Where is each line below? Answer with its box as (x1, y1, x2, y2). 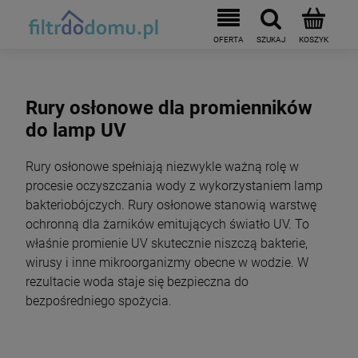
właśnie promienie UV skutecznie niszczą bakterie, (26, 235, 308, 251)
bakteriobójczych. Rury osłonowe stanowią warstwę (26, 197, 316, 213)
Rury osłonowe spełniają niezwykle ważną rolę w (26, 158, 299, 174)
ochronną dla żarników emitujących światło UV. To (26, 216, 309, 232)
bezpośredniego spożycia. (26, 292, 172, 308)
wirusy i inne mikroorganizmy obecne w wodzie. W (26, 254, 308, 270)
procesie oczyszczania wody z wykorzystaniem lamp (26, 177, 323, 193)
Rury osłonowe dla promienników (26, 96, 312, 119)
